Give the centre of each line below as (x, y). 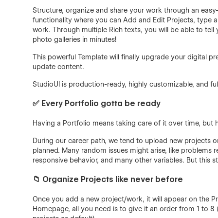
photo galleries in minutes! (75, 39)
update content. (59, 67)
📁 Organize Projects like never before (108, 179)
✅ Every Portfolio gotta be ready (97, 103)
